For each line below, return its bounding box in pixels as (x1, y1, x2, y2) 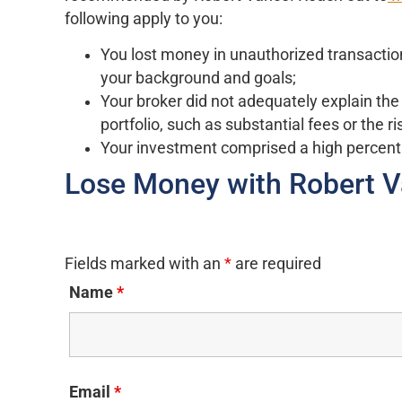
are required (232, 254, 321, 273)
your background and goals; (100, 69, 296, 88)
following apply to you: (65, 10, 223, 29)
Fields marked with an (65, 254, 224, 273)
